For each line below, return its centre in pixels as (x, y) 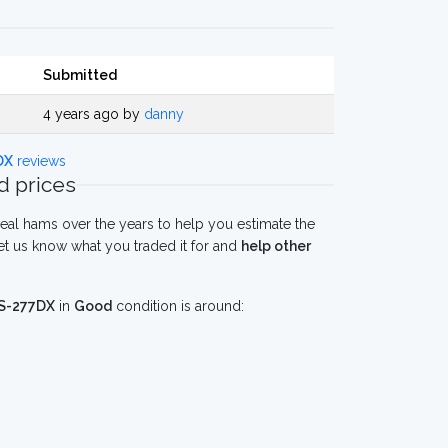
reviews (39, 161)
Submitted (80, 75)
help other (276, 246)
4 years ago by (93, 114)
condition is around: (178, 306)
